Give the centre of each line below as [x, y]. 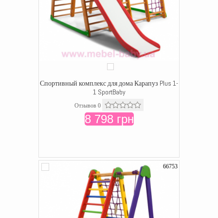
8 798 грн [109, 119]
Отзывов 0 [88, 106]
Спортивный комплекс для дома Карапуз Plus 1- [109, 83]
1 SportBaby [109, 92]
